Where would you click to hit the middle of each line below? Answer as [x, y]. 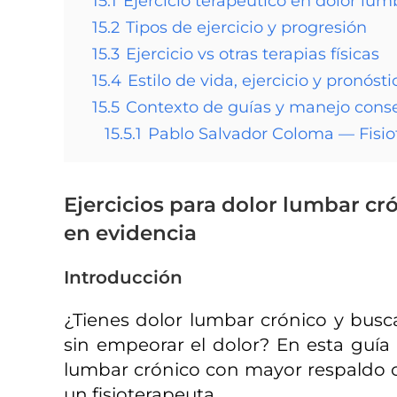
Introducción [123, 277]
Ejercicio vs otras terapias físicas [253, 54]
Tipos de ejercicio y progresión [246, 27]
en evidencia [130, 233]
